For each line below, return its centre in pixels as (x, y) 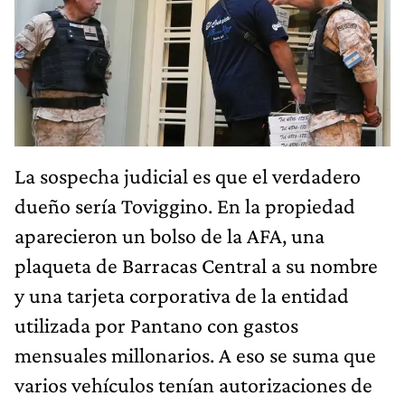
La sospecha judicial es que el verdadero (188, 175)
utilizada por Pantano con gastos (156, 325)
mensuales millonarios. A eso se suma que (195, 354)
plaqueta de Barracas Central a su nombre (196, 265)
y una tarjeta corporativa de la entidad (182, 295)
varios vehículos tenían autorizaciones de (193, 384)
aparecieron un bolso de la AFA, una (170, 235)
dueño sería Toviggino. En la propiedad (185, 205)
